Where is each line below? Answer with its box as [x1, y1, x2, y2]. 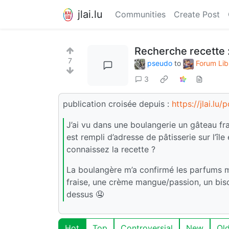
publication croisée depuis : [63, 98, 172, 109]
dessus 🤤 [66, 189, 104, 200]
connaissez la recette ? [66, 144, 155, 155]
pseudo [147, 59, 172, 67]
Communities [115, 9, 166, 19]
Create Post [174, 9, 220, 19]
